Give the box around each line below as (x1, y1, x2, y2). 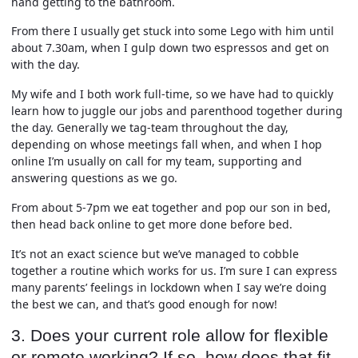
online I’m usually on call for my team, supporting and (11, 153, 302, 169)
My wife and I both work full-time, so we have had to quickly (11, 86, 333, 101)
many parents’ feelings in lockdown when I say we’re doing (11, 279, 327, 295)
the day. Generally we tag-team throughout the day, (11, 120, 288, 135)
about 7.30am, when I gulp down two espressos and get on (11, 40, 329, 56)
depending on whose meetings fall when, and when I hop (11, 137, 322, 152)
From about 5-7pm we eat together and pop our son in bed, (11, 199, 331, 215)
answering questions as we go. (11, 170, 177, 185)
